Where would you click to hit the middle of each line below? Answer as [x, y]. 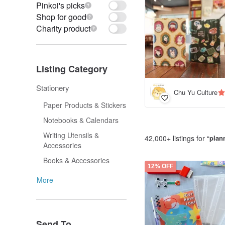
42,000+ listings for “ [177, 138]
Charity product [63, 28]
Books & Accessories [76, 160]
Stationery [53, 88]
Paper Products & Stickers [85, 105]
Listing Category [72, 69]
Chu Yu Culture [196, 92]
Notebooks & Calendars [81, 120]
